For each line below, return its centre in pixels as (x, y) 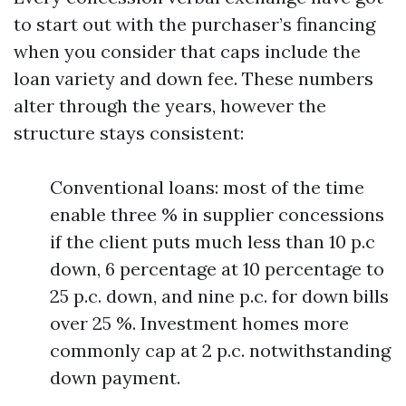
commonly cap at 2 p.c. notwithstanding (220, 350)
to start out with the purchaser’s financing (194, 24)
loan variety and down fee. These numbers (193, 78)
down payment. (115, 377)
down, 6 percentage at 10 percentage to (217, 269)
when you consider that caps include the (187, 51)
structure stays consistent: (129, 133)
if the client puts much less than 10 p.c (213, 242)
